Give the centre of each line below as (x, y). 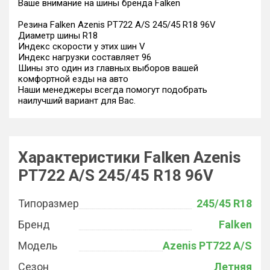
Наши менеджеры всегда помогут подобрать (113, 90)
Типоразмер (49, 203)
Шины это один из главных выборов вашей (108, 68)
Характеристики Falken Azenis (130, 157)
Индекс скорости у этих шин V (82, 46)
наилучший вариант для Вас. (77, 101)
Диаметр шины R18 (58, 36)
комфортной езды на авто (73, 79)
